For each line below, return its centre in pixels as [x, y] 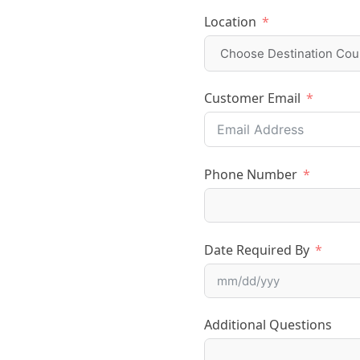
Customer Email [252, 98]
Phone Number [251, 175]
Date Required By [257, 250]
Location [230, 21]
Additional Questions [268, 325]
